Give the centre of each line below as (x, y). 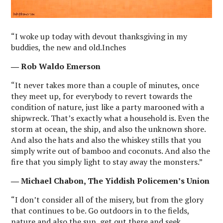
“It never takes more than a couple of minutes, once (105, 85)
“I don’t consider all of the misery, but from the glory (108, 200)
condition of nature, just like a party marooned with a (108, 107)
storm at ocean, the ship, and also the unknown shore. (109, 129)
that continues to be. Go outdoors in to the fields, (100, 211)
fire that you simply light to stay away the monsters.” (107, 162)
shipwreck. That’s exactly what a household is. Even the (110, 118)
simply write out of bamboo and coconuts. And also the (111, 151)
